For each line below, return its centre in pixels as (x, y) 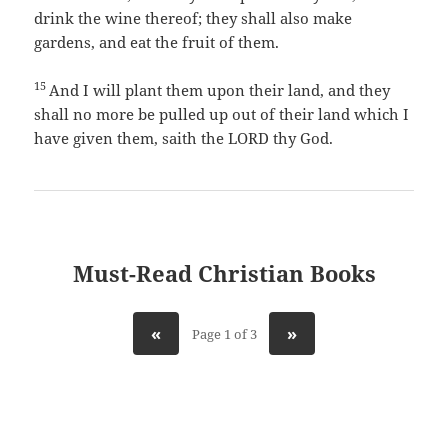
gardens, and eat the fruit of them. (157, 42)
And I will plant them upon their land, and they (220, 90)
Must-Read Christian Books (224, 273)
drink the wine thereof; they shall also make (193, 18)
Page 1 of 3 (224, 333)
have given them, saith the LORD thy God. (184, 138)
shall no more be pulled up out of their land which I (222, 114)
